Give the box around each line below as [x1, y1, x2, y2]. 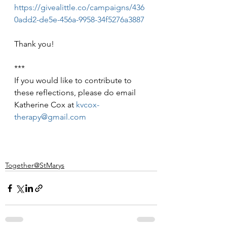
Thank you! [14, 39, 54, 49]
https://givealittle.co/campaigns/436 [14, 3, 144, 13]
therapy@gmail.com [14, 112, 86, 122]
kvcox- [76, 100, 99, 110]
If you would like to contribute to [14, 75, 134, 86]
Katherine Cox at [14, 100, 76, 110]
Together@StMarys [5, 161, 64, 170]
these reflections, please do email [14, 88, 138, 98]
